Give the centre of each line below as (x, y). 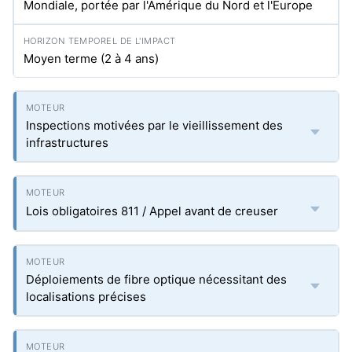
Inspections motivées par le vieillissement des (154, 125)
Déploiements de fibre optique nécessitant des (156, 279)
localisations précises (86, 297)
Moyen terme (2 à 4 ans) (91, 59)
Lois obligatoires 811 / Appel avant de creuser (152, 211)
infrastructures (67, 143)
